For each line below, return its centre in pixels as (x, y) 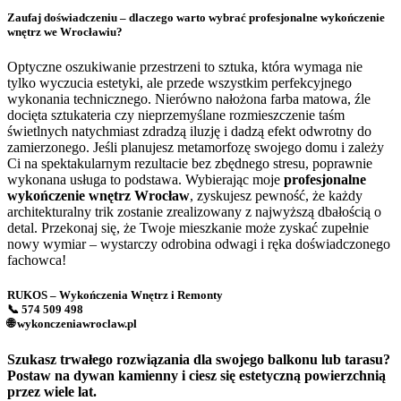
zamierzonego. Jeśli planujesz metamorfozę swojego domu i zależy (196, 148)
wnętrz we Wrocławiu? (65, 32)
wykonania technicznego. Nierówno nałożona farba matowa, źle (189, 99)
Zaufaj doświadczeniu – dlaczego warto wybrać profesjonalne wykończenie (196, 18)
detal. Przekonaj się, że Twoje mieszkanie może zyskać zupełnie (188, 228)
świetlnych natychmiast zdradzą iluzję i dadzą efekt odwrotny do (189, 132)
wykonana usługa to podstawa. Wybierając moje (145, 180)
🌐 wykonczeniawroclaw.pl (72, 324)
